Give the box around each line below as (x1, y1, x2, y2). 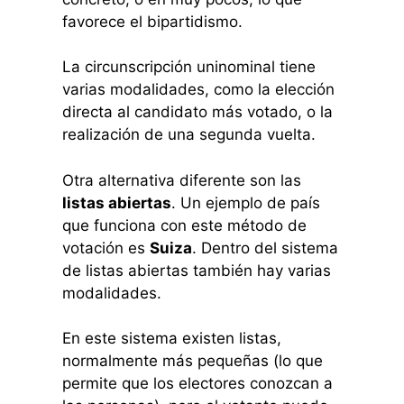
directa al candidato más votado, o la (61, 103, 333, 122)
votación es (61, 238, 150, 257)
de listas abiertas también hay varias (61, 261, 331, 280)
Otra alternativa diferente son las (61, 170, 301, 189)
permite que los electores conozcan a (61, 374, 333, 393)
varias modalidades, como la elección (61, 80, 335, 99)
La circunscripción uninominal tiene (61, 58, 316, 77)
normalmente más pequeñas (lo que (61, 352, 323, 371)
